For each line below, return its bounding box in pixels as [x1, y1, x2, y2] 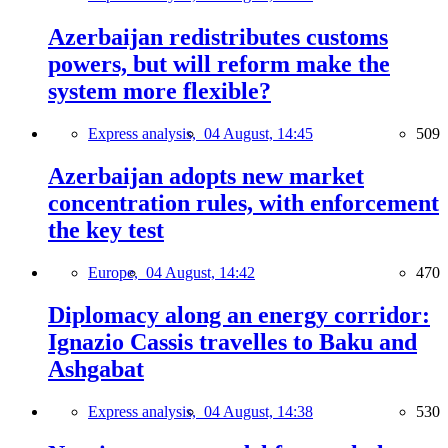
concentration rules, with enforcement [48, 190, 439, 217]
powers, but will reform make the [48, 51, 390, 78]
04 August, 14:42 [146, 264, 255, 282]
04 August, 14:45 [204, 125, 313, 143]
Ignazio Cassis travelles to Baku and [48, 329, 417, 355]
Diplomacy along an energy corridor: [48, 302, 430, 328]
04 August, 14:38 [204, 402, 313, 420]
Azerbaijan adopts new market [48, 163, 364, 190]
